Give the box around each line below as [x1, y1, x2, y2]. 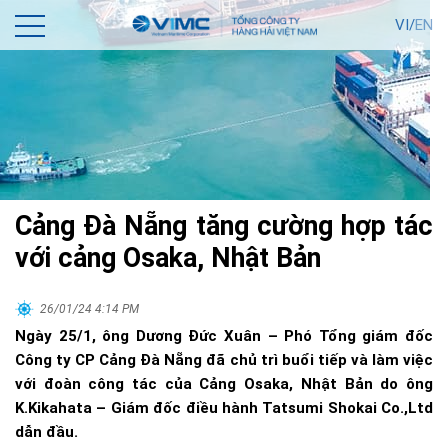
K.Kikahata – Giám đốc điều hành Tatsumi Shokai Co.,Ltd [15, 399, 433, 417]
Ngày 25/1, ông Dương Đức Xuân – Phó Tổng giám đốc [15, 327, 433, 345]
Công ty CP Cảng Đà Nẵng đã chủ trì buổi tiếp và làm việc [15, 351, 433, 369]
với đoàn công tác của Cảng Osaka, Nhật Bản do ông [15, 375, 433, 393]
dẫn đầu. [15, 423, 78, 441]
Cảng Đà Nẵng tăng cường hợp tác [15, 210, 433, 242]
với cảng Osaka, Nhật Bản [15, 242, 321, 274]
